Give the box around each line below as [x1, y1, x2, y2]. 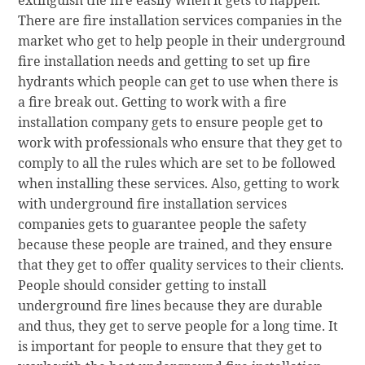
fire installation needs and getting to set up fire [18, 52, 311, 71]
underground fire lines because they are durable [18, 297, 323, 315]
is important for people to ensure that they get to [18, 337, 323, 356]
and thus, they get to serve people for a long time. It [18, 317, 339, 336]
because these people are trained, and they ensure [18, 235, 333, 254]
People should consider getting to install [18, 276, 267, 295]
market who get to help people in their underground [18, 32, 346, 51]
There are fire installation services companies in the [18, 11, 343, 30]
